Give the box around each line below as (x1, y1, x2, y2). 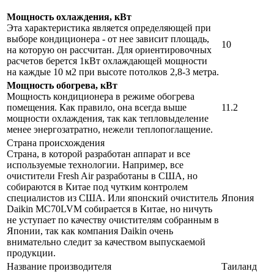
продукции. (7, 248, 56, 259)
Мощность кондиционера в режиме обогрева (7, 91, 194, 102)
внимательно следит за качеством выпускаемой (7, 237, 206, 248)
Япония (221, 193, 254, 204)
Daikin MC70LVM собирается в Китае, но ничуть (7, 204, 212, 215)
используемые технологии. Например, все (7, 160, 183, 171)
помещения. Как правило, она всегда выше (7, 102, 187, 113)
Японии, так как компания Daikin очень (7, 226, 173, 237)
